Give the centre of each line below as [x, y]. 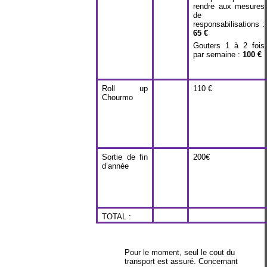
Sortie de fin [125, 157]
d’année [116, 166]
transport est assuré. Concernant [181, 261]
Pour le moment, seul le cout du [180, 252]
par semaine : [218, 55]
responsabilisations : [229, 24]
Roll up [125, 89]
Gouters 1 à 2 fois [229, 46]
